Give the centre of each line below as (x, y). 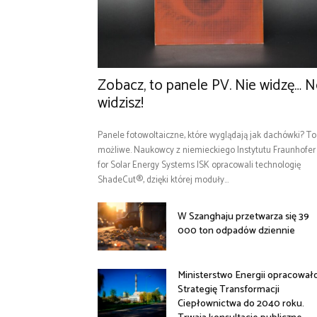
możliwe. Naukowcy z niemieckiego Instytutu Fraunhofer (207, 151)
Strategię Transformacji (229, 290)
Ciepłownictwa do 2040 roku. (241, 304)
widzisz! (121, 104)
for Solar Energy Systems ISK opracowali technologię (199, 166)
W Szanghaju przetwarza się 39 (244, 217)
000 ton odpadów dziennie (237, 231)
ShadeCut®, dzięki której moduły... (163, 180)
